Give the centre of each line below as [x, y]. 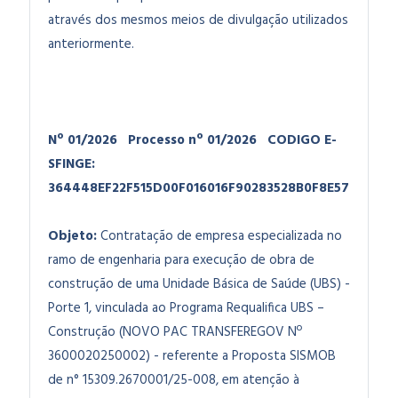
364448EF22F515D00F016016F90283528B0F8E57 [199, 188]
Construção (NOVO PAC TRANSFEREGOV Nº [175, 332]
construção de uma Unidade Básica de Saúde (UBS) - [199, 284]
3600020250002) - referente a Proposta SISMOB [192, 356]
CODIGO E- [302, 140]
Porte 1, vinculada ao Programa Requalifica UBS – [186, 308]
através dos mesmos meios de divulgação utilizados [198, 20]
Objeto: [72, 236]
